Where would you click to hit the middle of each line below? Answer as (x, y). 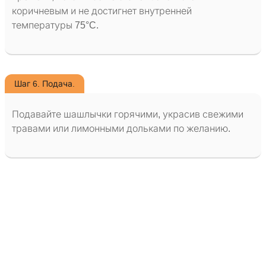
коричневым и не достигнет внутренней (102, 11)
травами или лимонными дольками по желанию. (121, 129)
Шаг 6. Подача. (45, 84)
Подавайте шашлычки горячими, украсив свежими (128, 115)
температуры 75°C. (55, 26)
